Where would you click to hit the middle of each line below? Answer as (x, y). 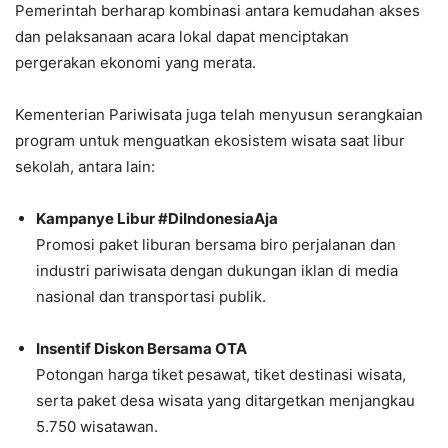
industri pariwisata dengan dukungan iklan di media (217, 270)
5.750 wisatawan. (97, 426)
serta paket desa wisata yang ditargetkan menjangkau (225, 400)
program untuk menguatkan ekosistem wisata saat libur (210, 140)
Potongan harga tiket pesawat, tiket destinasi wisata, (221, 374)
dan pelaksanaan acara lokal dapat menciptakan (182, 36)
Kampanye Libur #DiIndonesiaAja (157, 218)
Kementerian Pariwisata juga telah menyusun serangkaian (219, 114)
